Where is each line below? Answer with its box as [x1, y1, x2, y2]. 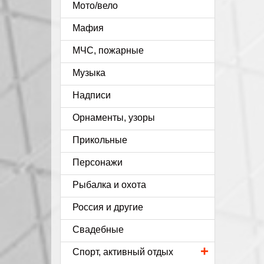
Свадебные [72, 225, 124, 235]
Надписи [72, 90, 111, 100]
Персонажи [72, 157, 123, 167]
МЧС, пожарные [72, 45, 144, 55]
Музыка [72, 68, 105, 78]
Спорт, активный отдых [72, 247, 173, 257]
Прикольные [72, 135, 127, 145]
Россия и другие [72, 202, 143, 212]
